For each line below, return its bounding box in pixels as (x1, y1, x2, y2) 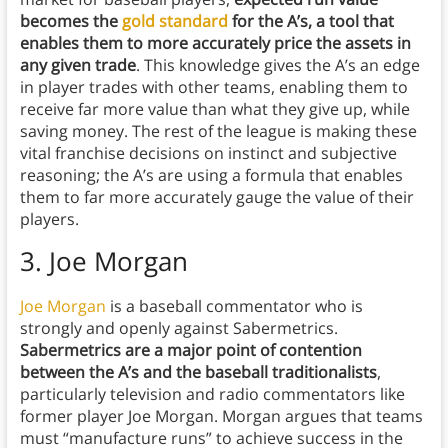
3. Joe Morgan (19, 243, 188, 280)
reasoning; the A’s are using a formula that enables (19, 164, 403, 187)
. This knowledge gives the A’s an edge (135, 54, 420, 77)
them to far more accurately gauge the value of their (19, 186, 414, 209)
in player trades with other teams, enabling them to (19, 76, 408, 99)
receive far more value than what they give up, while (19, 98, 410, 121)
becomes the (19, 10, 122, 33)
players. (19, 208, 79, 231)
